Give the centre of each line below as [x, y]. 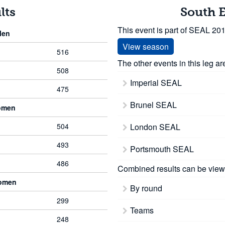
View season [146, 46]
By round [146, 188]
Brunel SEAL [153, 105]
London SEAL [155, 127]
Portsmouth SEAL [162, 149]
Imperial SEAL [156, 83]
